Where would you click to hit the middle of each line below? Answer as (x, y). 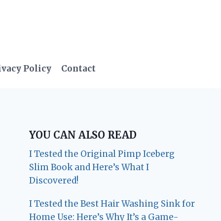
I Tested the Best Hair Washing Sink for (112, 204)
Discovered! (54, 181)
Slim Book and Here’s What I (89, 167)
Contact (78, 68)
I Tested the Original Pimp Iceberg (102, 154)
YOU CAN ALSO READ (83, 135)
